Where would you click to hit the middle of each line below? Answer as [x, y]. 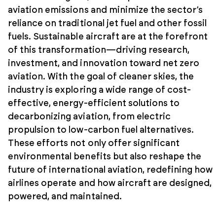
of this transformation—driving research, [99, 50]
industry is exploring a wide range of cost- [100, 90]
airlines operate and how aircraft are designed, [110, 183]
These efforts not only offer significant [94, 143]
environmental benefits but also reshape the [105, 157]
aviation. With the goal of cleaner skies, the [101, 77]
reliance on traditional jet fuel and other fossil [108, 23]
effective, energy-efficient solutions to [94, 103]
